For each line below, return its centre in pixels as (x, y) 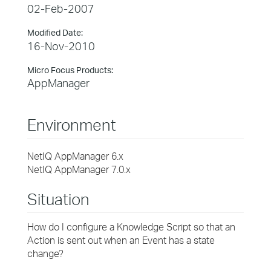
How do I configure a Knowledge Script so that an (131, 227)
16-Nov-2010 (61, 46)
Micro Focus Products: (70, 70)
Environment (72, 125)
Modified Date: (55, 32)
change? (45, 253)
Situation (58, 199)
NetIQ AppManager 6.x (75, 156)
